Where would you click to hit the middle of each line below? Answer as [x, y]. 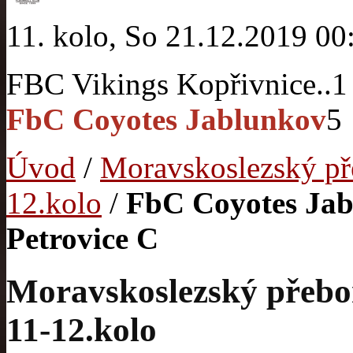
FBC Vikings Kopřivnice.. [169, 84]
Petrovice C [82, 238]
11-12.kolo [82, 329]
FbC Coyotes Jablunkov [166, 119]
